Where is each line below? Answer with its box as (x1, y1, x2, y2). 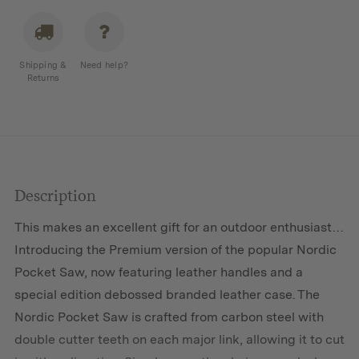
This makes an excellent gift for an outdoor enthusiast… (14, 219, 344, 235)
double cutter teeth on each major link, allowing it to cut (14, 331, 345, 347)
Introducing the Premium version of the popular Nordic (14, 241, 337, 257)
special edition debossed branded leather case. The (14, 286, 320, 302)
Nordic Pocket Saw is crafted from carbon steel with (14, 309, 324, 325)
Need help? (79, 58, 128, 71)
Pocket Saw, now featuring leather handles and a (14, 264, 303, 280)
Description (14, 185, 96, 205)
